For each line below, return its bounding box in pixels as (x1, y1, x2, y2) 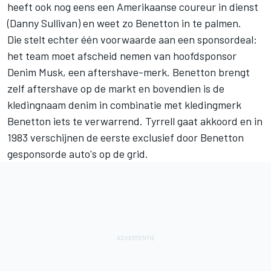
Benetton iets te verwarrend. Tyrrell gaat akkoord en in (7, 114, 263, 128)
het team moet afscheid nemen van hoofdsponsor (7, 48, 237, 62)
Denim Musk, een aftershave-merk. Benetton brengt (7, 65, 250, 79)
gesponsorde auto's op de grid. (7, 146, 148, 160)
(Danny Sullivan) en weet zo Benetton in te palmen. (7, 16, 241, 30)
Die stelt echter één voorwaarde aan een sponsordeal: (7, 32, 257, 46)
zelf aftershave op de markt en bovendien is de (7, 81, 224, 95)
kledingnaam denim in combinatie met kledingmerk (7, 97, 241, 111)
